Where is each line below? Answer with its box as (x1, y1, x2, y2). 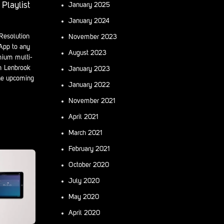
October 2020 (68, 161, 109, 168)
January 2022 (68, 81, 110, 88)
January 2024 (68, 17, 109, 24)
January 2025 (68, 1, 110, 8)
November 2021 (68, 97, 115, 104)
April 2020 (68, 209, 100, 216)
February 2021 (68, 145, 110, 152)
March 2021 (68, 129, 102, 136)
